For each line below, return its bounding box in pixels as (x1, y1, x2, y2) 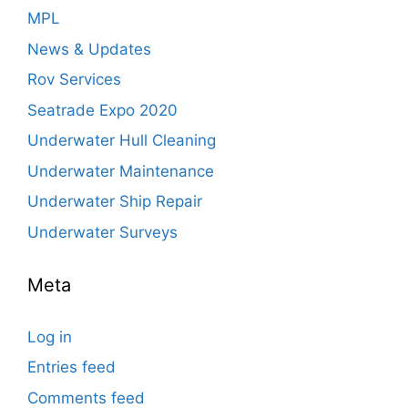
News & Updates (27, 39, 151, 58)
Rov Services (27, 70, 121, 89)
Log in (27, 327, 72, 346)
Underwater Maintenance (27, 161, 214, 180)
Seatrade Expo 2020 (27, 100, 178, 119)
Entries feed (27, 358, 116, 377)
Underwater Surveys (27, 222, 178, 241)
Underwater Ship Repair (27, 192, 202, 211)
